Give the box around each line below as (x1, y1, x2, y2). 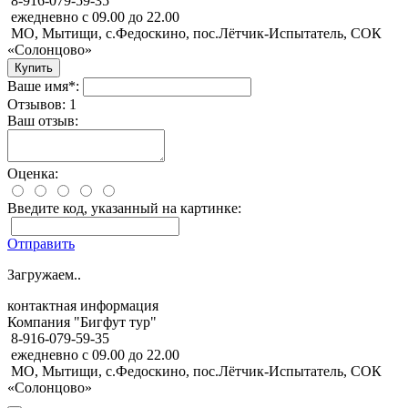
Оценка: (7, 165, 58, 181)
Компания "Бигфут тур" (7, 313, 157, 330)
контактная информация (7, 297, 158, 313)
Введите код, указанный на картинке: (7, 199, 241, 216)
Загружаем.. (7, 266, 81, 282)
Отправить (7, 235, 75, 251)
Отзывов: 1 (7, 96, 76, 112)
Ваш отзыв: (7, 112, 78, 128)
